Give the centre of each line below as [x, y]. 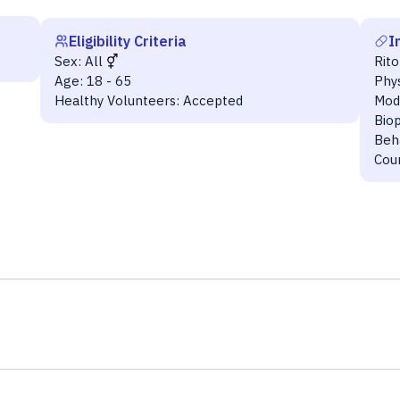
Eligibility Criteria [127, 41]
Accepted [212, 100]
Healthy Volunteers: [117, 100]
